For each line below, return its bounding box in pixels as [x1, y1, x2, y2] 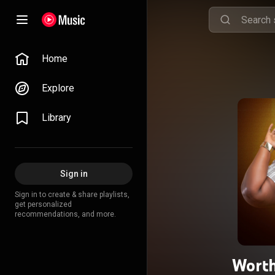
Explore [42, 82, 74, 94]
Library [42, 112, 71, 123]
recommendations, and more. [15, 210, 116, 219]
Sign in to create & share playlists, [15, 190, 130, 199]
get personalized [15, 200, 72, 209]
